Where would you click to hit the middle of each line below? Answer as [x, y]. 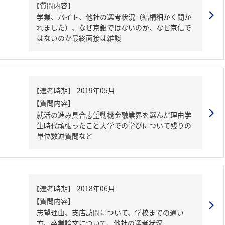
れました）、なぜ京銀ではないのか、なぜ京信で [114, 27]
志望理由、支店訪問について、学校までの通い [110, 212]
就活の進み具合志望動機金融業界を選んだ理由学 [114, 115]
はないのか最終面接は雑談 [79, 38]
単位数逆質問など [65, 136]
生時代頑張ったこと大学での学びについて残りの [114, 125]
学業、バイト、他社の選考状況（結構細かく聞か [114, 17]
